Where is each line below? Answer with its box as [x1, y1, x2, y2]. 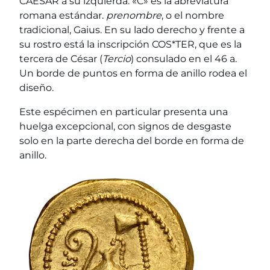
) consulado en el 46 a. [131, 52, 237, 64]
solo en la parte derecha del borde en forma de [19, 134, 244, 146]
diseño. [19, 81, 54, 93]
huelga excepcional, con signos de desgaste [19, 120, 231, 132]
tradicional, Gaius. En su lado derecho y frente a [19, 24, 245, 36]
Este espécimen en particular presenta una [19, 105, 228, 118]
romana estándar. [19, 9, 106, 21]
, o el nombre [162, 9, 224, 21]
